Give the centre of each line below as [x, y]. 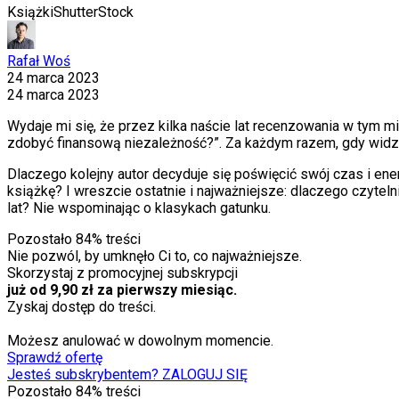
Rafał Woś [39, 61]
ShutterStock [94, 12]
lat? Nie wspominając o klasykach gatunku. [139, 208]
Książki [30, 12]
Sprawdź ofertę [55, 358]
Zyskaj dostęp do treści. [81, 307]
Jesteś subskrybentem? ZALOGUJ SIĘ [127, 375]
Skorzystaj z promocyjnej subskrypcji [122, 273]
